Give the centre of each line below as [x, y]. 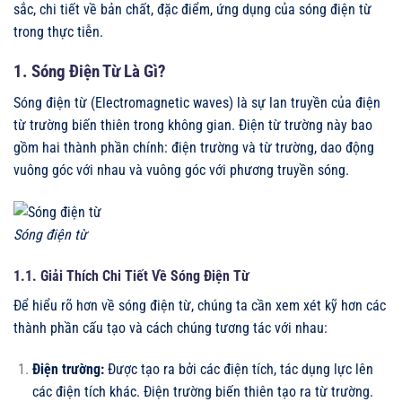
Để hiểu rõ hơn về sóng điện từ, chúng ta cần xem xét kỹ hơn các [200, 305]
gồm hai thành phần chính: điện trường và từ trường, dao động [194, 147]
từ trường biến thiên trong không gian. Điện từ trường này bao [193, 125]
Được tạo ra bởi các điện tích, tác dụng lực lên [238, 369]
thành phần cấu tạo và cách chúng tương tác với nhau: [170, 328]
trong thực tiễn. [58, 31]
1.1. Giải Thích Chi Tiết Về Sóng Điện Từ [131, 275]
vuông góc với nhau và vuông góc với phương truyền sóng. [181, 170]
